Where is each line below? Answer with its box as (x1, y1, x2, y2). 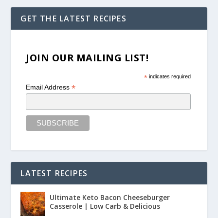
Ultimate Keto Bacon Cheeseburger (50, 192, 170, 202)
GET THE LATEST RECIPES (20, 13, 127, 24)
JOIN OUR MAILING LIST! (26, 51, 149, 65)
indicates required (147, 73, 191, 80)
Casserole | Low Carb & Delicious (50, 201, 161, 211)
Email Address (26, 83, 72, 91)
